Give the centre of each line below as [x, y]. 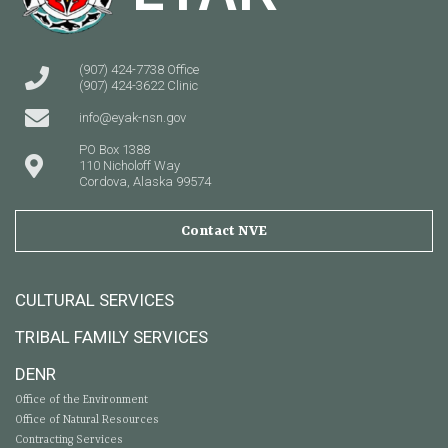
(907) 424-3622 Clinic [138, 86]
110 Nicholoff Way [129, 166]
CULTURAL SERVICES [94, 300]
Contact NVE [224, 231]
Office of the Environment [81, 401]
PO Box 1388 [114, 150]
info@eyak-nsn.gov [132, 118]
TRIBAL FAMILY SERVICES [111, 337]
